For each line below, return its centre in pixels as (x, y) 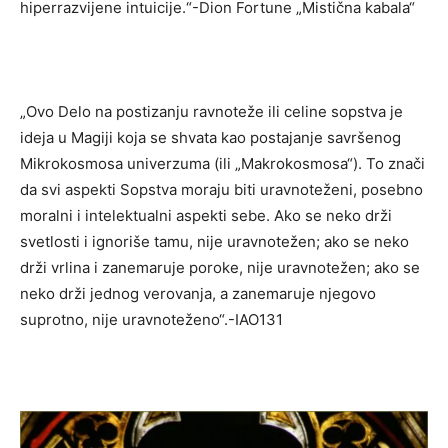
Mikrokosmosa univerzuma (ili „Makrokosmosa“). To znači (222, 163)
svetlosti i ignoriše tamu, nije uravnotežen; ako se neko (214, 241)
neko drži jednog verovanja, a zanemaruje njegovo (198, 293)
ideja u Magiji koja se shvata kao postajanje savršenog (210, 137)
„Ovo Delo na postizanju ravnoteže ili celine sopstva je (211, 111)
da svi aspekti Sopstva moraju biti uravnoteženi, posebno (221, 189)
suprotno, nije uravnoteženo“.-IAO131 (151, 319)
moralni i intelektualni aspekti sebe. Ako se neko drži (206, 215)
